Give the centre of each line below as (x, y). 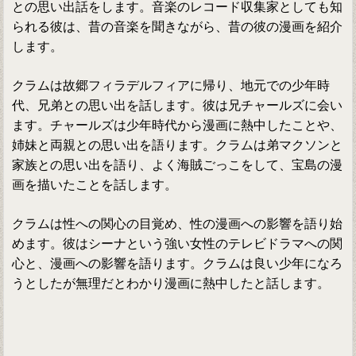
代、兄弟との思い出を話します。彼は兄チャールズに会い (178, 106)
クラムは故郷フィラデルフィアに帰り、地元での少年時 (171, 86)
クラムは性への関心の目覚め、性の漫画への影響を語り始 (178, 224)
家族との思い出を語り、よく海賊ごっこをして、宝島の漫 (178, 165)
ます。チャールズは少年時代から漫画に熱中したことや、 (178, 126)
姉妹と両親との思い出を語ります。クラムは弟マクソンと (178, 145)
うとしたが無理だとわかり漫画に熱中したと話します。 (171, 284)
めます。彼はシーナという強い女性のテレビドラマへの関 (178, 244)
